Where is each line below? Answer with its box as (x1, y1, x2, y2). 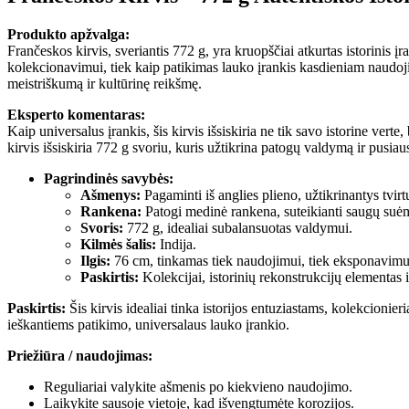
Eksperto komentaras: (7, 107, 145, 123)
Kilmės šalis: (80, 236, 156, 253)
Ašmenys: (80, 187, 141, 204)
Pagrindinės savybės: (44, 171, 173, 187)
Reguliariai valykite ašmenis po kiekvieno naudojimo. (44, 379, 352, 395)
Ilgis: (80, 253, 110, 269)
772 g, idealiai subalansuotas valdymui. (123, 220, 352, 236)
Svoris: (80, 220, 123, 236)
